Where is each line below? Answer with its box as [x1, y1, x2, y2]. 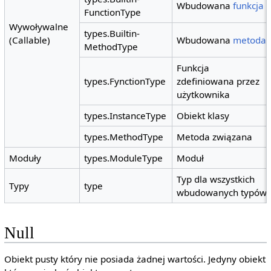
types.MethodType [84, 130, 164, 143]
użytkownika [177, 88, 230, 100]
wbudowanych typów [177, 186, 267, 198]
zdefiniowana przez [177, 74, 260, 87]
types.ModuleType [84, 151, 163, 164]
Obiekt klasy [177, 109, 230, 122]
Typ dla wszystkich [177, 172, 255, 185]
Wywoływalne [9, 20, 69, 33]
